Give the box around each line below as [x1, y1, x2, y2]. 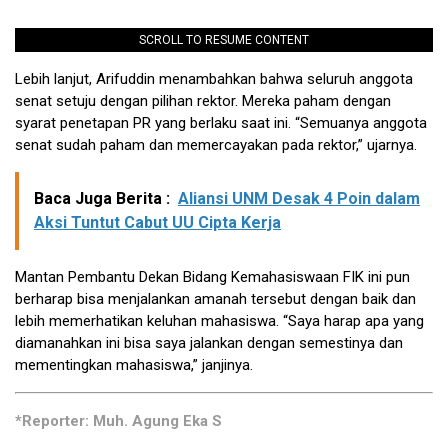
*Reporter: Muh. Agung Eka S [15, 412, 222, 431]
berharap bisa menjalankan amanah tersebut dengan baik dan [15, 290, 416, 309]
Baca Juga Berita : [34, 189, 170, 209]
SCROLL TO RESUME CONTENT [139, 33, 309, 48]
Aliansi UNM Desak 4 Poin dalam [178, 189, 420, 209]
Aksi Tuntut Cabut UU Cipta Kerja [34, 213, 281, 233]
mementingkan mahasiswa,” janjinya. [15, 356, 253, 375]
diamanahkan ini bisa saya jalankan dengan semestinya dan [15, 334, 403, 353]
